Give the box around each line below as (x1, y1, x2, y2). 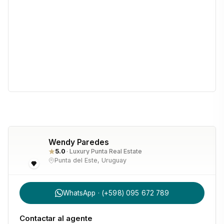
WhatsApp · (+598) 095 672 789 (62, 188, 169, 197)
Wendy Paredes (48, 137, 109, 147)
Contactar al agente (19, 213, 92, 223)
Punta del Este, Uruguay (54, 156, 126, 164)
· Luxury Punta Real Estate (66, 147, 142, 155)
